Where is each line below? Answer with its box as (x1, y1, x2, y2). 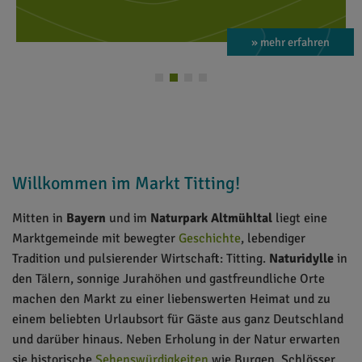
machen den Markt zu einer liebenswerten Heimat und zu (12, 291, 330, 308)
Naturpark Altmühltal (150, 210, 272, 227)
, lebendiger (241, 230, 305, 247)
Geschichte (179, 230, 241, 247)
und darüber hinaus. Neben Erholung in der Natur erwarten (12, 331, 340, 348)
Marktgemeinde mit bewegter (12, 230, 179, 247)
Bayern (66, 210, 106, 227)
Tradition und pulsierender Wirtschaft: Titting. (12, 250, 269, 267)
